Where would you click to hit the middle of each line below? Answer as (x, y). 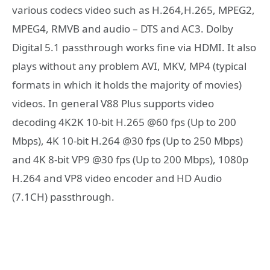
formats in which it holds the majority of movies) (127, 84)
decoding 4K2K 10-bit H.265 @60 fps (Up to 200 (124, 122)
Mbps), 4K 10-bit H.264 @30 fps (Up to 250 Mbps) (127, 140)
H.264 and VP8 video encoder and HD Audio (117, 178)
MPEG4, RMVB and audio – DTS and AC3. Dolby (123, 28)
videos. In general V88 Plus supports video (113, 103)
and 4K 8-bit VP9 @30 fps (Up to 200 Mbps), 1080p (130, 159)
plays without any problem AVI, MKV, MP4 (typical (129, 66)
